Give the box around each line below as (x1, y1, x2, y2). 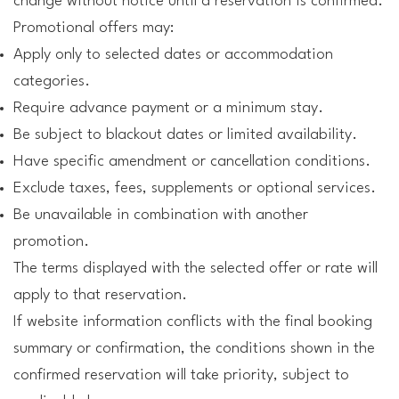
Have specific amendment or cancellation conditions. (13, 154, 370, 169)
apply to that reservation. (13, 288, 187, 303)
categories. (13, 74, 90, 89)
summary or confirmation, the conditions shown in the (13, 341, 375, 356)
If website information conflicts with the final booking (13, 314, 372, 330)
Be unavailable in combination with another (13, 208, 308, 223)
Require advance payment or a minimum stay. (13, 101, 323, 116)
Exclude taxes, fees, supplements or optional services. (13, 181, 376, 196)
